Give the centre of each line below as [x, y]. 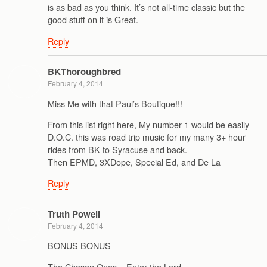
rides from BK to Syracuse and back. [117, 149]
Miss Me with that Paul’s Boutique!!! [115, 103]
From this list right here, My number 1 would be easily [148, 124]
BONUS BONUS [79, 246]
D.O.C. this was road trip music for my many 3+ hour [147, 136]
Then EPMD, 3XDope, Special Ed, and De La [134, 162]
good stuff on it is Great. [93, 20]
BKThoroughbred [84, 72]
